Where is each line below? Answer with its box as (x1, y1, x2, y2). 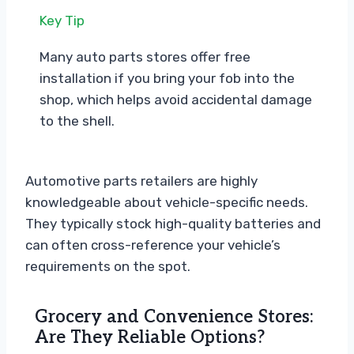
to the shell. (40, 113, 115, 130)
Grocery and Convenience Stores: (35, 307, 313, 328)
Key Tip (40, 13, 85, 29)
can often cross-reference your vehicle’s (25, 237, 281, 254)
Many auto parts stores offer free (40, 49, 250, 66)
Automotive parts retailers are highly (25, 173, 258, 190)
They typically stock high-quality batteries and (25, 216, 321, 232)
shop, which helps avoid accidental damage (40, 92, 312, 108)
